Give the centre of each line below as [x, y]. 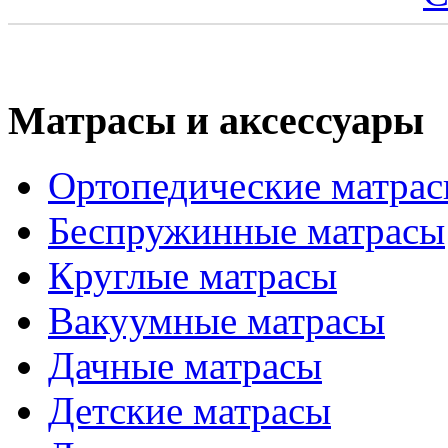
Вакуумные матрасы [216, 320]
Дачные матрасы [185, 365]
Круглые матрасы [192, 275]
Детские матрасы [189, 410]
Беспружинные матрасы [246, 230]
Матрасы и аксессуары [216, 121]
